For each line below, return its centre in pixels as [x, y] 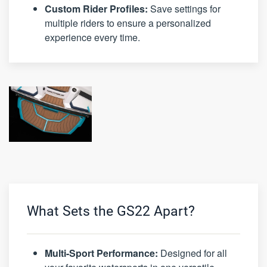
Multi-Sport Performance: [101, 253]
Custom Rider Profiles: [96, 9]
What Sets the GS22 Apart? [111, 211]
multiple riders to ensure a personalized [128, 23]
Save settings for [184, 9]
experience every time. [92, 38]
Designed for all [193, 253]
